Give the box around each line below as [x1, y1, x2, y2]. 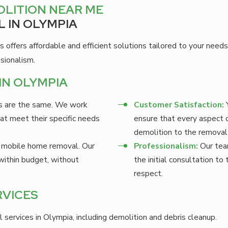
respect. [134, 167, 163, 179]
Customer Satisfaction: [134, 99, 224, 110]
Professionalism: [134, 140, 198, 151]
